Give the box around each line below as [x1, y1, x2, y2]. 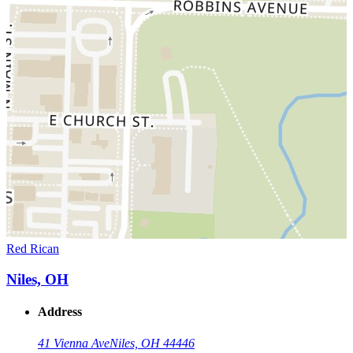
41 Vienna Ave [38, 336, 110, 350]
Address [38, 305, 82, 319]
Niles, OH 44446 [110, 336, 195, 350]
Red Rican [6, 242, 59, 256]
